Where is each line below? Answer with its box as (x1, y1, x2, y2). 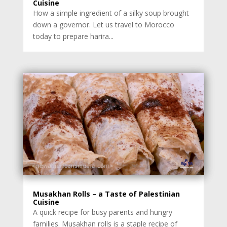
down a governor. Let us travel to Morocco (32, 19, 174, 29)
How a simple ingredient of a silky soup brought (32, 8, 189, 18)
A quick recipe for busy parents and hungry (32, 207, 172, 217)
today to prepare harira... (32, 31, 113, 41)
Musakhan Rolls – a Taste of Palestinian (32, 189, 180, 199)
